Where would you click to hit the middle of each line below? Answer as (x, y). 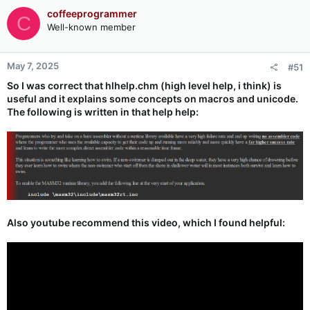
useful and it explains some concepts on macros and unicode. (153, 99)
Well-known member (91, 27)
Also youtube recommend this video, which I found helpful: (146, 223)
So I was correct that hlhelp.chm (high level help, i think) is (144, 86)
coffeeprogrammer (92, 14)
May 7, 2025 (33, 66)
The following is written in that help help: (103, 112)
